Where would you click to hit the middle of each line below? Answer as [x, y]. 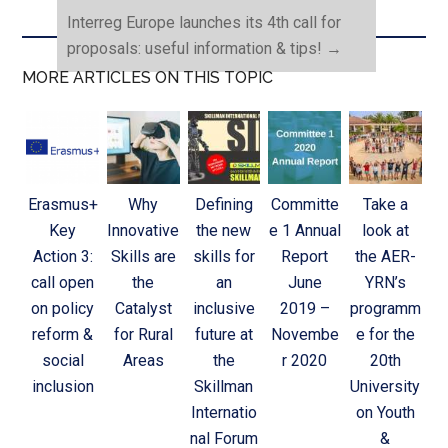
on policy [63, 308]
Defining [223, 204]
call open [63, 282]
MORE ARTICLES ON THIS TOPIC [148, 78]
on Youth [385, 412]
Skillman [224, 386]
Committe [304, 204]
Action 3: [62, 256]
